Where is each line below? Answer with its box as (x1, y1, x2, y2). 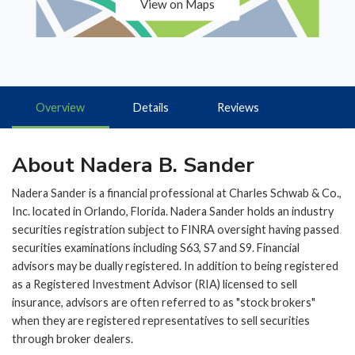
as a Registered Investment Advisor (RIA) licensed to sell (12, 277, 297, 292)
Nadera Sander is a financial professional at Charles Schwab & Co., (12, 186, 342, 200)
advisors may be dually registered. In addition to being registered (12, 259, 338, 273)
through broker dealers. (12, 332, 133, 346)
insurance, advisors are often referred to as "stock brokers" (12, 296, 315, 310)
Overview (36, 100, 86, 114)
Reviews (216, 100, 259, 114)
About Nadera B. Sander (12, 151, 254, 180)
